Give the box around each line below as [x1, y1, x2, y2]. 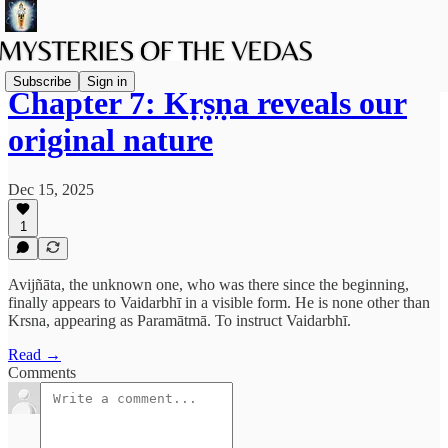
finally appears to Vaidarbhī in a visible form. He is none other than [8, 294, 430, 311]
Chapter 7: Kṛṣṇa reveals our [8, 85, 407, 122]
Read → [8, 346, 61, 363]
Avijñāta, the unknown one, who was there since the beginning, [8, 276, 409, 293]
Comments [8, 364, 76, 381]
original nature [8, 122, 213, 159]
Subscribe [13, 73, 71, 89]
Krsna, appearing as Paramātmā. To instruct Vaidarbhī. [8, 312, 351, 329]
